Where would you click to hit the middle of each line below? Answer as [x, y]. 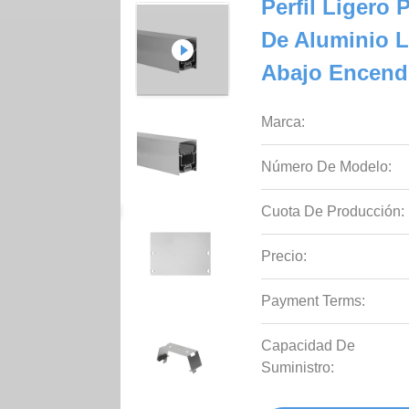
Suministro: [298, 367]
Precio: [284, 256]
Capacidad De [309, 346]
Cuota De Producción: [333, 211]
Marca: [283, 122]
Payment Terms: [314, 301]
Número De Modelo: [327, 167]
